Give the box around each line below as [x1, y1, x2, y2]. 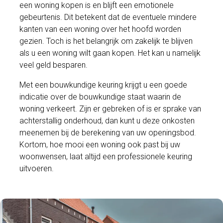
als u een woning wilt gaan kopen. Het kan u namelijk [19, 48, 201, 58]
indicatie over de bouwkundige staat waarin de [19, 92, 182, 102]
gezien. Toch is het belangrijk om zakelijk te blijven [19, 36, 193, 46]
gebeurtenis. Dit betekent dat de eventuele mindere [19, 12, 197, 22]
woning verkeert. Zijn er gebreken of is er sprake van [19, 104, 202, 114]
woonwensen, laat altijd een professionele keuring [19, 152, 193, 162]
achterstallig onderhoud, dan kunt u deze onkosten [19, 116, 195, 126]
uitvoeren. [19, 164, 54, 174]
